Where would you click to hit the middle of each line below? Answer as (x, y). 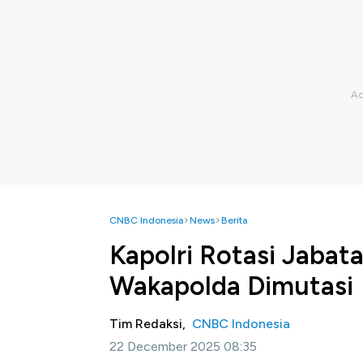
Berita (234, 220)
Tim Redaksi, (151, 324)
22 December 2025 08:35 (183, 346)
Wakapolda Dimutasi (231, 286)
